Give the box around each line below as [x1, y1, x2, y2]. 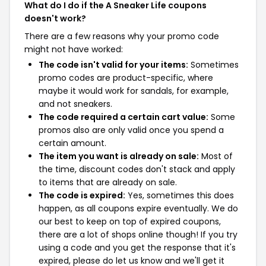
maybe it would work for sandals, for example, [39, 84, 229, 97]
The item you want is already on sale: [39, 150, 199, 162]
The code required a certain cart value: [39, 110, 208, 123]
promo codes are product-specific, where [39, 71, 213, 84]
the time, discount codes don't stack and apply [39, 163, 235, 175]
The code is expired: [39, 189, 125, 201]
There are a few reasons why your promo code [24, 30, 219, 42]
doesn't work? [24, 12, 86, 24]
